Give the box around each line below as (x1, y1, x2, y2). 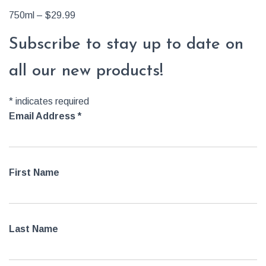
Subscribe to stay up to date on (9, 36, 243, 53)
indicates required (13, 96, 89, 106)
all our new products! (9, 63, 163, 80)
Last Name (9, 224, 58, 234)
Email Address (9, 111, 78, 121)
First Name (9, 167, 59, 178)
